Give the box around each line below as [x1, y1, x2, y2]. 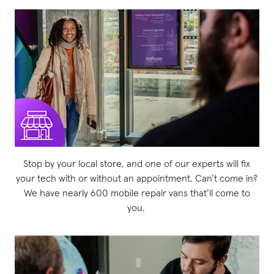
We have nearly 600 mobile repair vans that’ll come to [23, 188, 250, 199]
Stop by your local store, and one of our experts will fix [23, 159, 251, 169]
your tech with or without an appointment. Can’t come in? [16, 174, 258, 184]
